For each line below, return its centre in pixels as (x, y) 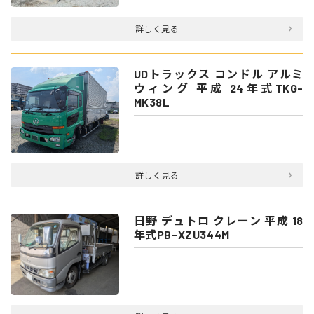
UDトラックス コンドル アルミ (218, 74)
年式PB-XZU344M (182, 235)
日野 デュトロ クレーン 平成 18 (218, 221)
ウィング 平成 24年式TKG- (218, 88)
